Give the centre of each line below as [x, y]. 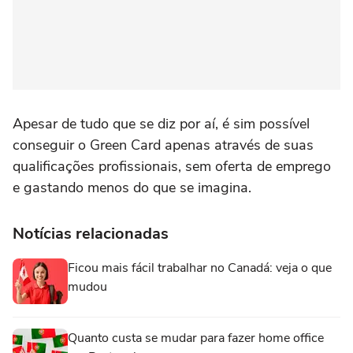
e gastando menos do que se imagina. [134, 188]
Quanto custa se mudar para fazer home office [196, 338]
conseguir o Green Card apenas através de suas [163, 145]
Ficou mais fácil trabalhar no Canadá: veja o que [200, 268]
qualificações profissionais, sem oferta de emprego [172, 167]
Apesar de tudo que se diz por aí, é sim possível [161, 124]
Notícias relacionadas [91, 234]
